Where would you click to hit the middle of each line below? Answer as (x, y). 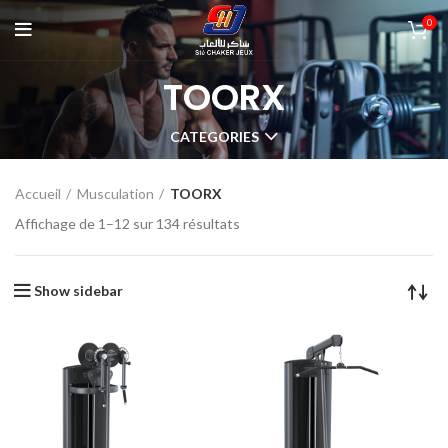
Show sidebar (78, 290)
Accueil (38, 193)
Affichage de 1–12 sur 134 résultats (127, 223)
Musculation (115, 193)
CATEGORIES (214, 136)
